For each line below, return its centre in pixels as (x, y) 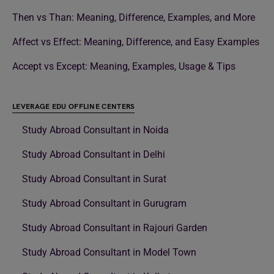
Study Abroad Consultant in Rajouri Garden (115, 228)
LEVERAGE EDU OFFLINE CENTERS (74, 107)
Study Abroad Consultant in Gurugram (104, 204)
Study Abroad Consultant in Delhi (94, 155)
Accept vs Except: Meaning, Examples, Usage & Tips (124, 67)
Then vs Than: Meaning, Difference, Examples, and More (134, 18)
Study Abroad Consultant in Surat (94, 179)
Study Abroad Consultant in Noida (95, 130)
